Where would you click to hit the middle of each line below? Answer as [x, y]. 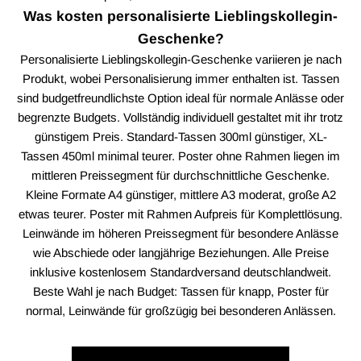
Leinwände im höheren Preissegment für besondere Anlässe [180, 233]
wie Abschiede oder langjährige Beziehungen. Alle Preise [180, 252]
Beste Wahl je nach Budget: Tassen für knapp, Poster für [180, 291]
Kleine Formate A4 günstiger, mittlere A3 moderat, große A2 [180, 194]
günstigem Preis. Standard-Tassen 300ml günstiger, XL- [180, 136]
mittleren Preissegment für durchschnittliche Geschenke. [180, 175]
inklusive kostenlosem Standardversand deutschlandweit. [180, 272]
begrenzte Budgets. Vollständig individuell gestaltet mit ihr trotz [180, 117]
